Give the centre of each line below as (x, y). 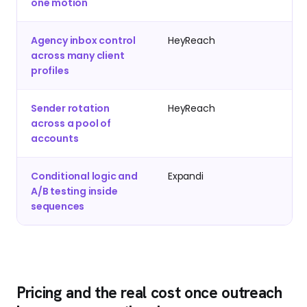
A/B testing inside (74, 192)
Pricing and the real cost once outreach (149, 293)
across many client (78, 56)
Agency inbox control (84, 41)
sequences (58, 207)
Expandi (186, 176)
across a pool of (71, 124)
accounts (55, 139)
